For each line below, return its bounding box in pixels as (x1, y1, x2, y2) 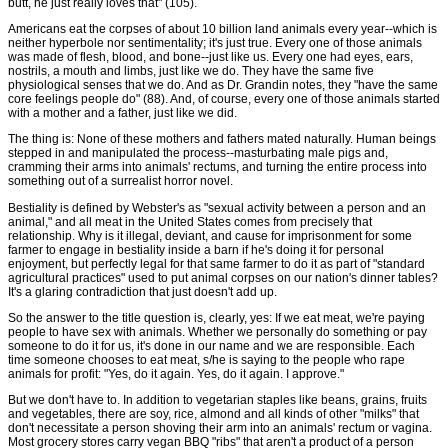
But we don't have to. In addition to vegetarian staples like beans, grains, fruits (8, 392, 427, 407)
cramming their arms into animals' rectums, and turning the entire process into (8, 160, 427, 175)
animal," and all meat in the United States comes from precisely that (8, 214, 372, 229)
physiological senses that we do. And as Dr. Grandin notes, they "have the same (8, 78, 438, 93)
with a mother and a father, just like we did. (8, 106, 237, 121)
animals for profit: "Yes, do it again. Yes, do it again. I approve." (8, 366, 344, 381)
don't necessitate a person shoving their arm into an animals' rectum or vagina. (8, 420, 432, 435)
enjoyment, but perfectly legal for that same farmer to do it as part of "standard (8, 256, 425, 271)
